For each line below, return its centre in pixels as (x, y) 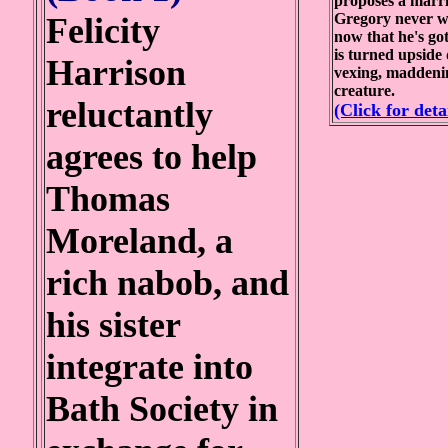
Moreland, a (139, 241)
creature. (364, 90)
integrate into (149, 367)
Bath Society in (162, 409)
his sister (113, 325)
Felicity (103, 31)
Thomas (108, 199)
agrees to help (151, 157)
